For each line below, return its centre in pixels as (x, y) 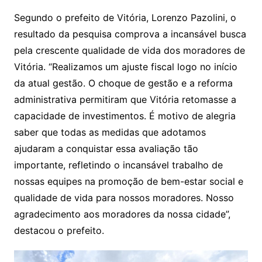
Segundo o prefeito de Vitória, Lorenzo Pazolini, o (125, 17)
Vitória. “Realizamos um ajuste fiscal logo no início (125, 66)
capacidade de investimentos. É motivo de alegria (125, 116)
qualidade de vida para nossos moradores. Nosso (124, 197)
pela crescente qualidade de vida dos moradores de (129, 50)
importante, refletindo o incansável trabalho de (118, 165)
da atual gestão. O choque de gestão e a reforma (123, 83)
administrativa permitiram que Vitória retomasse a (125, 99)
